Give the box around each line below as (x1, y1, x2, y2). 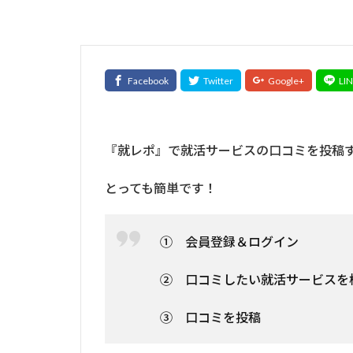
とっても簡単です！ (105, 177, 217, 197)
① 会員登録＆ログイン (160, 231, 299, 251)
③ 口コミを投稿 (160, 307, 261, 326)
